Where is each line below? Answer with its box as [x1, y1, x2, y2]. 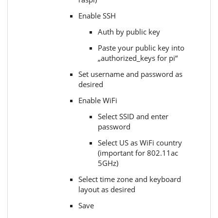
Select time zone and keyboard [78, 174, 181, 184]
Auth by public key [98, 27, 160, 37]
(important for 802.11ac [98, 148, 178, 158]
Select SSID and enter [98, 111, 168, 122]
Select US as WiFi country [98, 138, 182, 148]
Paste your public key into [98, 43, 184, 53]
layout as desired [78, 184, 135, 195]
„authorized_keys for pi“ [98, 53, 178, 63]
